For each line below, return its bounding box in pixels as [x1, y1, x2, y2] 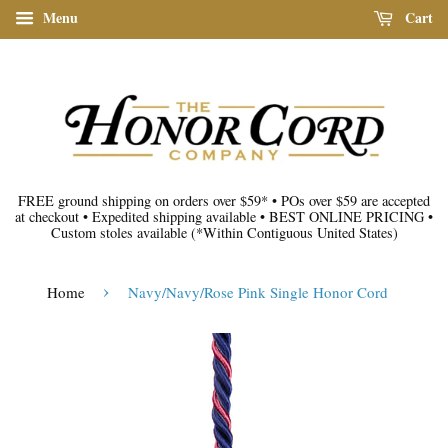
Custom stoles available [50, 222, 191, 242]
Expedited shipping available [88, 206, 260, 226]
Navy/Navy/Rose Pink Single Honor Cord [127, 281, 388, 302]
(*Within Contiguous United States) [190, 222, 398, 242]
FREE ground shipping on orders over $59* [18, 190, 272, 210]
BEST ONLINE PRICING [265, 206, 428, 226]
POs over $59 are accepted [277, 190, 430, 210]
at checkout [15, 206, 83, 226]
